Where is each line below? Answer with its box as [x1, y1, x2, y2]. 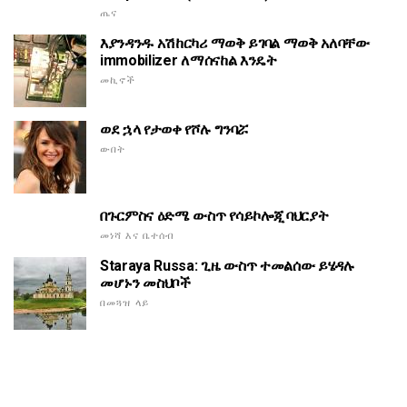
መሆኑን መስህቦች [100, 274, 191, 293]
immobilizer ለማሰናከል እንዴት [100, 52, 277, 70]
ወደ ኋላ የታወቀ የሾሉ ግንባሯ [100, 121, 248, 139]
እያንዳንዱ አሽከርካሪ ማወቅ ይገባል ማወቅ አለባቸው [100, 35, 370, 53]
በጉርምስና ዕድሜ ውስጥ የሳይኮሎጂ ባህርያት [100, 207, 329, 225]
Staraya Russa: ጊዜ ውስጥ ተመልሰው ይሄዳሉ [100, 257, 355, 275]
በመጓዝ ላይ [100, 297, 149, 310]
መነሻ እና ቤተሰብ [100, 230, 175, 243]
